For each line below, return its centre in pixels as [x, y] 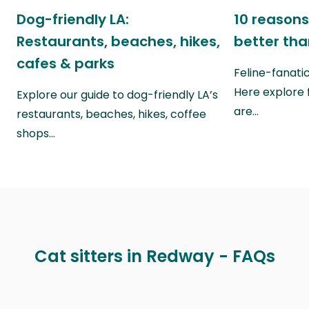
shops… [36, 134]
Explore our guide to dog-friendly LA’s [117, 95]
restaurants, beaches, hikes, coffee [111, 114]
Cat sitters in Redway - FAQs [154, 256]
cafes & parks [66, 64]
